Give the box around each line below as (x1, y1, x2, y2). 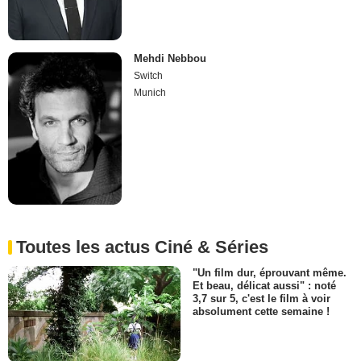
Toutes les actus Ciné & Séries (16, 236, 268, 257)
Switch (134, 70, 164, 82)
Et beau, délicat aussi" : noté (193, 279, 336, 292)
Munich (134, 87, 167, 99)
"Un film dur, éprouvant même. (193, 266, 346, 279)
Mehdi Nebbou (134, 52, 207, 65)
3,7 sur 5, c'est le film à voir (193, 292, 330, 305)
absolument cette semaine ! (193, 305, 330, 318)
